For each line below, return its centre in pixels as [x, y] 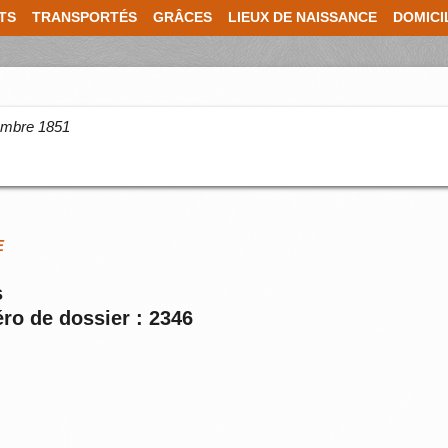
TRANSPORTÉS [84, 17]
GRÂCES [182, 17]
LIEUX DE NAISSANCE [302, 17]
